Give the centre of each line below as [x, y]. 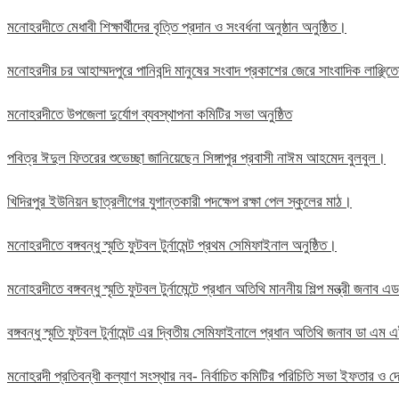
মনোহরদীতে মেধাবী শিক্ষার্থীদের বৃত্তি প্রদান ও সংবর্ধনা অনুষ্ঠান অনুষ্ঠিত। [177, 28]
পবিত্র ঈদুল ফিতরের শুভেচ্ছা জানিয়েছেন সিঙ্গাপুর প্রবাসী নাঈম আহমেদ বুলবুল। [196, 159]
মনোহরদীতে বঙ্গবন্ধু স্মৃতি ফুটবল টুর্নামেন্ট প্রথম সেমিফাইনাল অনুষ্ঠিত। [172, 246]
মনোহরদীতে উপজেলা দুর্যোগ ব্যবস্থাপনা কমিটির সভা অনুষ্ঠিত [150, 115]
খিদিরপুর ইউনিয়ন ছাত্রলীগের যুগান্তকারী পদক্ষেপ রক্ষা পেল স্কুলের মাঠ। [179, 202]
